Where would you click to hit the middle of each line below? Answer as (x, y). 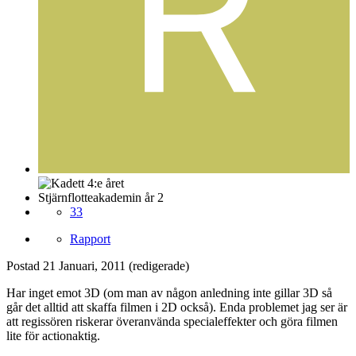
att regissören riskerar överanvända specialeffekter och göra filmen (172, 321)
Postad (25, 265)
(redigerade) (159, 265)
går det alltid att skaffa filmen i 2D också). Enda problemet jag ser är (177, 307)
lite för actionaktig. (53, 335)
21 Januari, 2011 (84, 265)
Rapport (90, 238)
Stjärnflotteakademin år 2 (101, 197)
